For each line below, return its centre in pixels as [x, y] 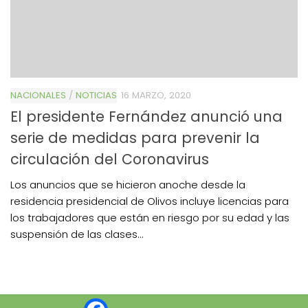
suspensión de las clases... [77, 234]
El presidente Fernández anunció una [146, 116]
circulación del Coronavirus [110, 159]
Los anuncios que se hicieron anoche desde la [128, 184]
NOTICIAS [96, 95]
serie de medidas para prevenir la [135, 137]
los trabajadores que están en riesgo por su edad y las [150, 217]
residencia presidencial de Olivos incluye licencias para [150, 201]
